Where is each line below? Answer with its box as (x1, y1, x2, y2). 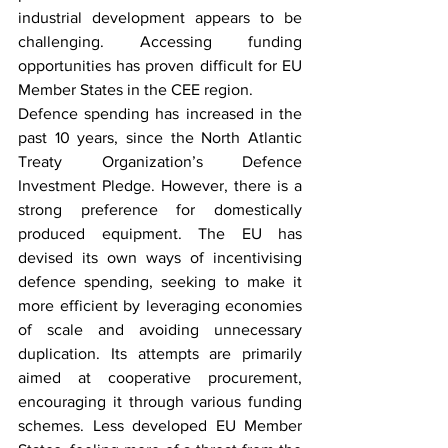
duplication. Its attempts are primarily (18, 345, 302, 362)
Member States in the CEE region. (18, 81, 253, 98)
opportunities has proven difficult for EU (18, 57, 302, 74)
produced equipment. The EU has (18, 225, 302, 242)
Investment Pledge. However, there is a (18, 177, 302, 194)
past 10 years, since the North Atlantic (18, 129, 302, 146)
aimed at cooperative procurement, (18, 369, 302, 386)
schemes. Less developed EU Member (18, 417, 302, 434)
